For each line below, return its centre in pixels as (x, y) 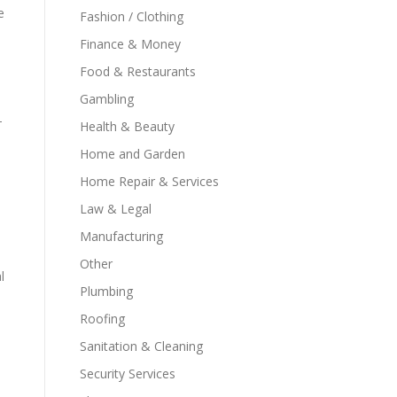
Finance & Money (130, 44)
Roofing (102, 319)
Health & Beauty (127, 126)
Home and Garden (132, 154)
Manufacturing (121, 236)
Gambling (107, 99)
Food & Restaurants (138, 71)
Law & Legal (116, 209)
